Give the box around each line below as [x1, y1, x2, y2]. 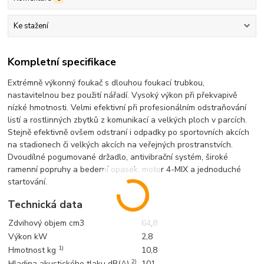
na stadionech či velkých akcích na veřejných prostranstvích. [8, 138, 233, 150]
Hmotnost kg [8, 245, 59, 256]
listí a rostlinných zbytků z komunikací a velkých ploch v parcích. [8, 114, 247, 126]
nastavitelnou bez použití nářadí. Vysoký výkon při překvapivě [8, 89, 237, 101]
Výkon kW [8, 231, 48, 243]
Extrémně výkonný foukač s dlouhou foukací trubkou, [8, 77, 205, 88]
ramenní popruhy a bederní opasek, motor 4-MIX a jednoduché [8, 163, 242, 175]
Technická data [8, 197, 83, 212]
